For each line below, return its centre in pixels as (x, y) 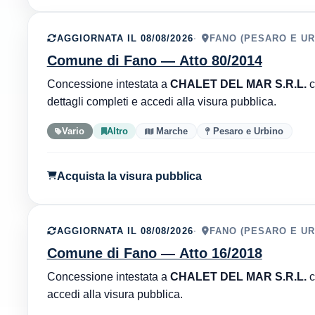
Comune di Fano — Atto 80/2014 (154, 61)
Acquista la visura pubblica (129, 175)
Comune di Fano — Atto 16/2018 (154, 253)
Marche (171, 131)
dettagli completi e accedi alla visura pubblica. (161, 102)
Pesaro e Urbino (247, 131)
